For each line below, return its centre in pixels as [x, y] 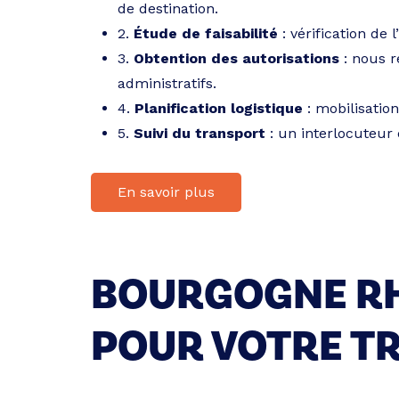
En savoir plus [166, 192]
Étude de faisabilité [206, 33]
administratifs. [167, 83]
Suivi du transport [199, 133]
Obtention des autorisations [236, 58]
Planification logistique [219, 108]
